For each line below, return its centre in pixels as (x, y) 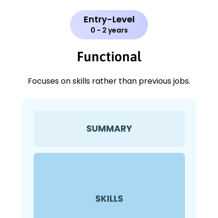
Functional (109, 57)
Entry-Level (109, 19)
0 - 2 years (109, 30)
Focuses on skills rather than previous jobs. (109, 81)
